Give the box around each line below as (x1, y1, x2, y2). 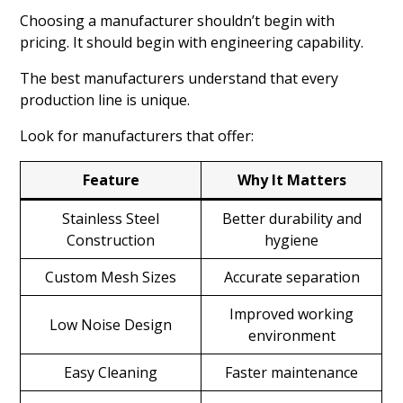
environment (247, 325, 336, 345)
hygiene (264, 229, 319, 250)
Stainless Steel (62, 208, 160, 228)
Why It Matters (237, 169, 346, 190)
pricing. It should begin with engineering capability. (20, 31, 364, 52)
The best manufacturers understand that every (20, 67, 339, 88)
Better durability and (221, 208, 362, 228)
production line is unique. (20, 89, 191, 110)
